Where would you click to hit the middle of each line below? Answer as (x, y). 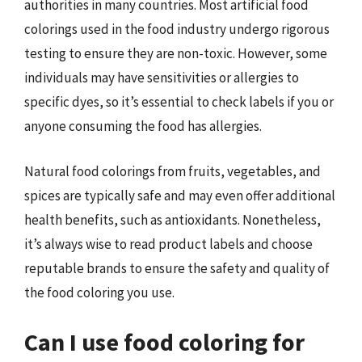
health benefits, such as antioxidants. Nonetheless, (173, 219)
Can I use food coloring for (164, 342)
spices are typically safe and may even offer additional (180, 195)
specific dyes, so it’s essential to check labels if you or (179, 102)
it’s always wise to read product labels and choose (168, 244)
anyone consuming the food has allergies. (143, 126)
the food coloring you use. (99, 292)
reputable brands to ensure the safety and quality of (177, 268)
